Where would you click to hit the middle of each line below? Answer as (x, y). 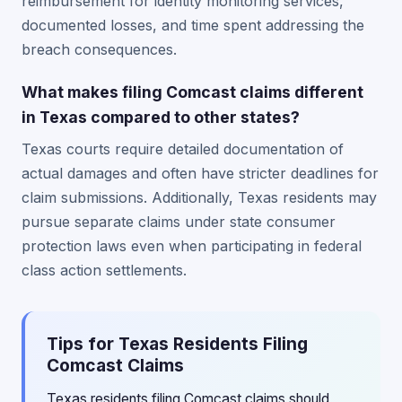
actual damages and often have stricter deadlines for (200, 173)
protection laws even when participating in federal (192, 246)
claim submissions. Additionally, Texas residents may (199, 197)
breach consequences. (99, 49)
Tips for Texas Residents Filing (177, 344)
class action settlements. (104, 270)
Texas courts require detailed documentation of (183, 149)
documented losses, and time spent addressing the (193, 25)
